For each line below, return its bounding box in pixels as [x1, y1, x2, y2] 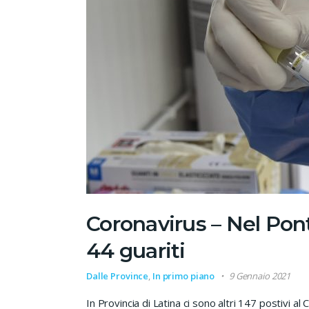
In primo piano [152, 269, 215, 282]
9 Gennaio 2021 [229, 269, 291, 282]
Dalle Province [86, 269, 149, 282]
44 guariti [86, 237, 186, 263]
